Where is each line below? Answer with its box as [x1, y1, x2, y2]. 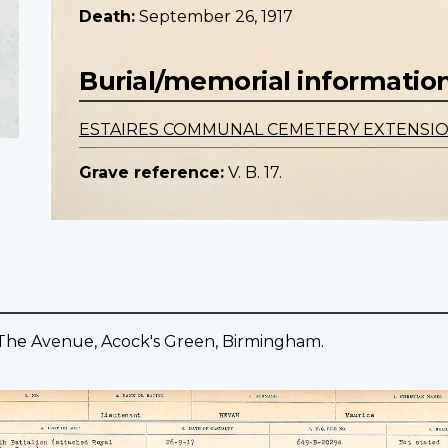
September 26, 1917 [139, 7, 293, 27]
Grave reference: [79, 163, 224, 183]
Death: [79, 7, 135, 27]
